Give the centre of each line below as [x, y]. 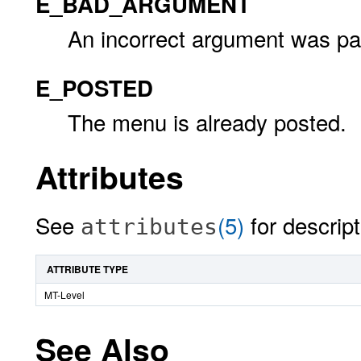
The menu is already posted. [207, 122]
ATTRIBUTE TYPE [87, 269]
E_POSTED [94, 87]
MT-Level [64, 295]
